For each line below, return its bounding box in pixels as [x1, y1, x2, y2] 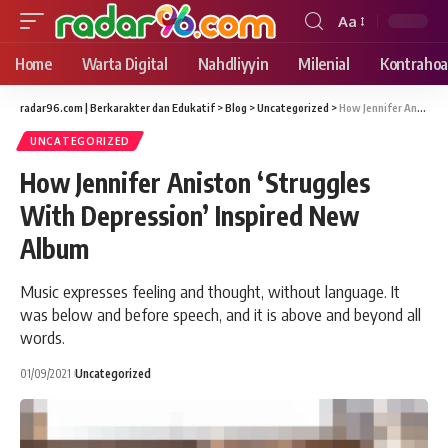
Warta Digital [81, 54, 168, 74]
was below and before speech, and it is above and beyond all [20, 303, 421, 325]
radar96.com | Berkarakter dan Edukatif [20, 101, 215, 114]
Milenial [298, 54, 350, 74]
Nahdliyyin [197, 54, 269, 74]
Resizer [337, 47, 386, 67]
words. [20, 326, 65, 348]
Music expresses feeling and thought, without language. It [20, 280, 400, 302]
